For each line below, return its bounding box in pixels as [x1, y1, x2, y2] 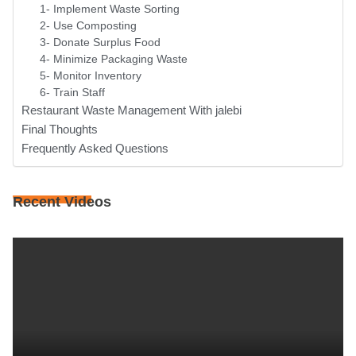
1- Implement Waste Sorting [39, 3, 180, 16]
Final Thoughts [21, 122, 98, 137]
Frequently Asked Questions [21, 141, 168, 156]
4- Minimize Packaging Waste [39, 53, 188, 66]
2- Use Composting [39, 20, 137, 33]
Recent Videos [13, 194, 111, 211]
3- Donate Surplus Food [39, 37, 161, 49]
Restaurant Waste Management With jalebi [21, 103, 242, 118]
